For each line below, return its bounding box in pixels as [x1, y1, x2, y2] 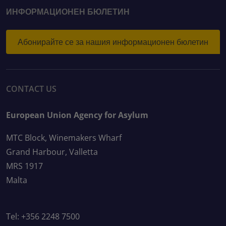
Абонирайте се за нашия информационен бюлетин [18, 36, 208, 47]
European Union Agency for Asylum [6, 109, 148, 121]
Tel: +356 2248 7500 [6, 211, 80, 222]
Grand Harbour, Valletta [6, 146, 98, 158]
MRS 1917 [6, 160, 43, 172]
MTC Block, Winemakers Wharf [6, 132, 122, 144]
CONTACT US [6, 83, 56, 95]
